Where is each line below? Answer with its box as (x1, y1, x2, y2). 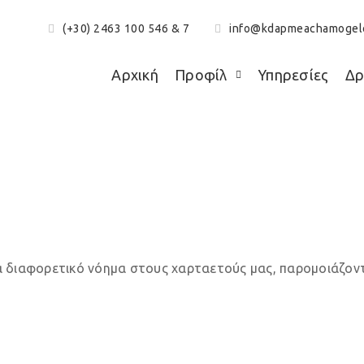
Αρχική (111, 67, 158, 83)
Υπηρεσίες (258, 67, 329, 83)
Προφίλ (175, 67, 227, 83)
